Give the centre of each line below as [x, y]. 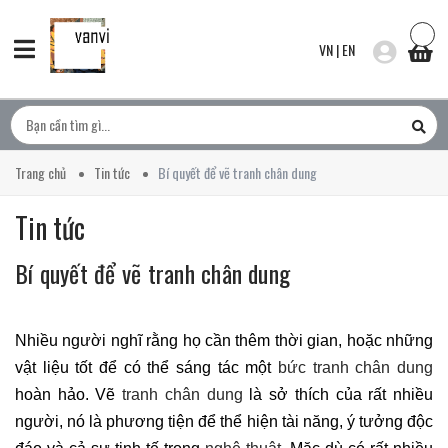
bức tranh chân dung [355, 367]
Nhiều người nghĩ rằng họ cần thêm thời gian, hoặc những [224, 340]
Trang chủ [40, 172]
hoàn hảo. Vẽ [69, 394]
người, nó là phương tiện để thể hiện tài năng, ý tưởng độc [224, 421]
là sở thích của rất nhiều [338, 394]
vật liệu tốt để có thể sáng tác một [146, 367]
